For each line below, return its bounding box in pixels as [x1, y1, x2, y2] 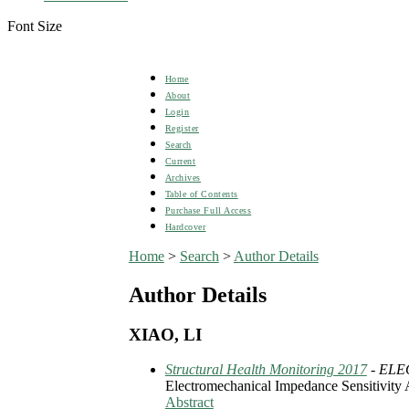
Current [164, 155, 196, 166]
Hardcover [164, 221, 206, 232]
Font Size [7, 17, 62, 34]
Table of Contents [164, 188, 238, 199]
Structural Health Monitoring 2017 [164, 362, 367, 378]
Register [164, 122, 199, 133]
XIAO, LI [128, 324, 202, 344]
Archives [164, 172, 201, 183]
